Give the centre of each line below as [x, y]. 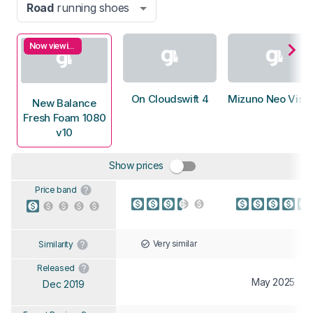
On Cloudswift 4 [170, 99]
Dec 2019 [64, 284]
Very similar [175, 243]
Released [56, 268]
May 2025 [273, 282]
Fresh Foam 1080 [64, 117]
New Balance [64, 103]
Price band [56, 189]
